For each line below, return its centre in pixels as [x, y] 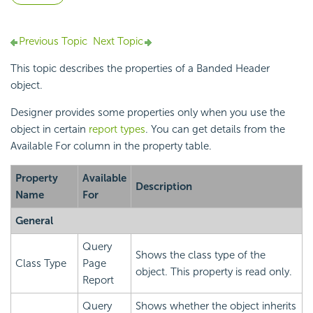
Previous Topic [53, 42]
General [34, 221]
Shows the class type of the [201, 255]
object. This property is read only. [214, 272]
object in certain [50, 130]
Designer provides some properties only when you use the [148, 113]
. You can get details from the [215, 130]
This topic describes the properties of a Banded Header [140, 69]
